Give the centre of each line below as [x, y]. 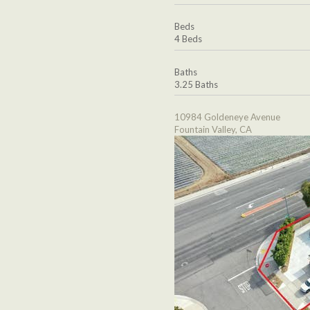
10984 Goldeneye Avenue [227, 117]
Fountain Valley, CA [213, 129]
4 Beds [188, 39]
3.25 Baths [196, 84]
